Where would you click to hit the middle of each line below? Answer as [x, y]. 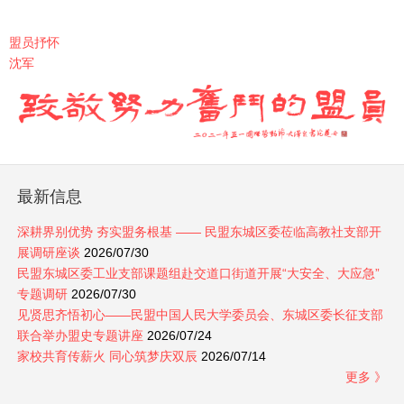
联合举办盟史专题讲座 [80, 336]
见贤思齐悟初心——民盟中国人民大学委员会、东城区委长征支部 [200, 315]
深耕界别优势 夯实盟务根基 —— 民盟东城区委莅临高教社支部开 [199, 232]
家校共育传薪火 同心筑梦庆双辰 [107, 357]
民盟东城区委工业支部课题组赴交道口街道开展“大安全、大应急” [198, 274]
